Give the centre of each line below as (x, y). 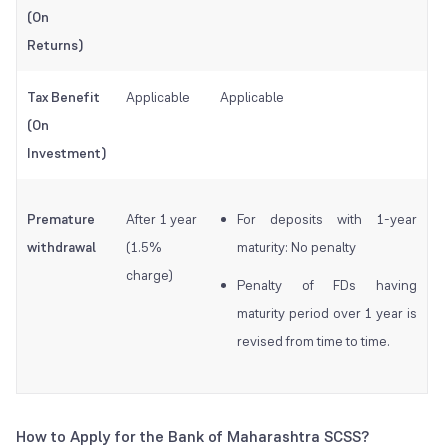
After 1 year (161, 219)
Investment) (66, 153)
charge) (149, 275)
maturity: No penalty (296, 247)
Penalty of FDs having (327, 285)
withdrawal (63, 247)
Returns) (55, 45)
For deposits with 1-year (327, 219)
